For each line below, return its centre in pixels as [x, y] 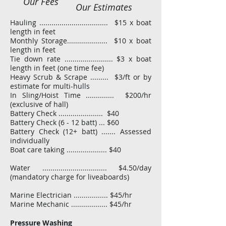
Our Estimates [104, 7]
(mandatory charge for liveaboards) [70, 177]
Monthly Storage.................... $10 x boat [81, 41]
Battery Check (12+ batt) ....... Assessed [81, 131]
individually [30, 140]
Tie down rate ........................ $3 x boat [81, 59]
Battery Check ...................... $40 [65, 113]
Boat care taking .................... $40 [66, 150]
